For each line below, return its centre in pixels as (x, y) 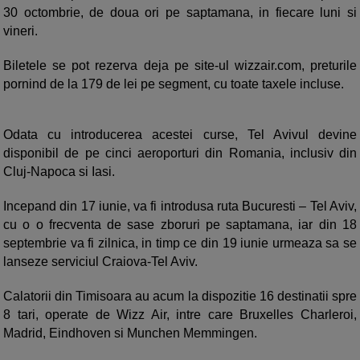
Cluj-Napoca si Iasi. (59, 172)
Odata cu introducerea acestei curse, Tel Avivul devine (180, 135)
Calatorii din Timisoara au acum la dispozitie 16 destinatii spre (180, 297)
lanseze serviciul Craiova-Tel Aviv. (100, 262)
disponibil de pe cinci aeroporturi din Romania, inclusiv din (180, 153)
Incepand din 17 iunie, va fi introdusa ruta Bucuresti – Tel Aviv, (180, 207)
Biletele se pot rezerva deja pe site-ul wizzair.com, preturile (180, 66)
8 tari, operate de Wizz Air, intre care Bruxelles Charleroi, (180, 315)
